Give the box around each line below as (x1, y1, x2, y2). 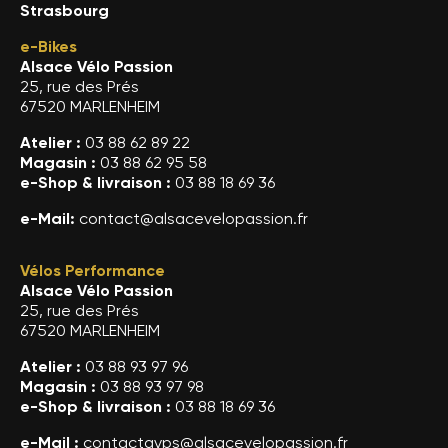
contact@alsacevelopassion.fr (79, 208, 308, 228)
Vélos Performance (20, 260, 165, 280)
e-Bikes (20, 36, 77, 56)
